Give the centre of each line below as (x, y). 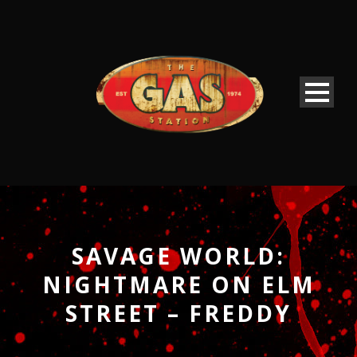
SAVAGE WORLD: (178, 255)
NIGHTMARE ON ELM (178, 284)
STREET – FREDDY (178, 313)
